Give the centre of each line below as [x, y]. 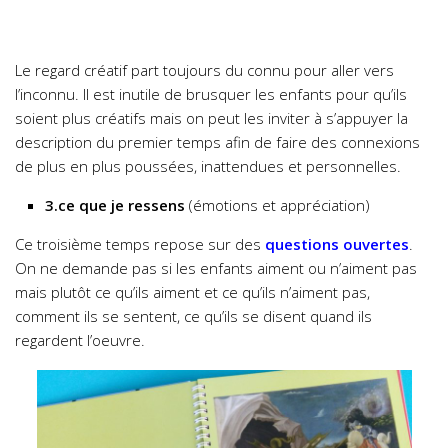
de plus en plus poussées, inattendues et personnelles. [208, 166]
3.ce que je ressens [115, 205]
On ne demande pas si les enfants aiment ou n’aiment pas [216, 268]
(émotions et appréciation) [277, 205]
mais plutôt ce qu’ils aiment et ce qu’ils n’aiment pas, [192, 292]
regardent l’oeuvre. [80, 340]
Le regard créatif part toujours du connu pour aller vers [204, 70]
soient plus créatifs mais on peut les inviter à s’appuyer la [211, 118]
